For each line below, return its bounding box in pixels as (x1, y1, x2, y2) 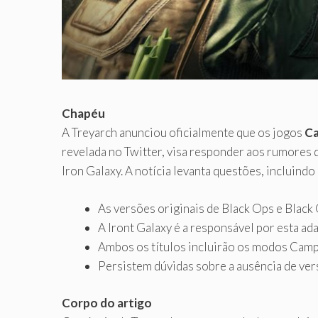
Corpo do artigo (62, 295, 152, 311)
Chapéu (62, 106, 105, 121)
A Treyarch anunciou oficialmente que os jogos (62, 125, 305, 141)
